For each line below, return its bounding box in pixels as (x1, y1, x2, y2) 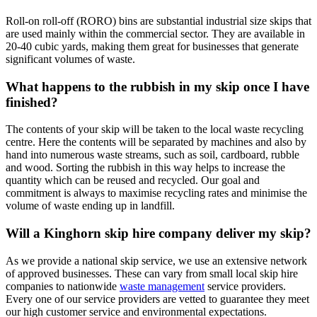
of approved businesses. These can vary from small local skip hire (6, 267, 298, 279)
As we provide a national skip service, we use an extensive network (6, 254, 307, 267)
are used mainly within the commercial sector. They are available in (6, 27, 305, 40)
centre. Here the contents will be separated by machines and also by (6, 136, 306, 149)
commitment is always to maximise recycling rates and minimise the (6, 187, 307, 200)
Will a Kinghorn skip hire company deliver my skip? (6, 225, 311, 241)
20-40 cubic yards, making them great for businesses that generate (6, 40, 299, 52)
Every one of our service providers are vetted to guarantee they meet (6, 292, 309, 305)
